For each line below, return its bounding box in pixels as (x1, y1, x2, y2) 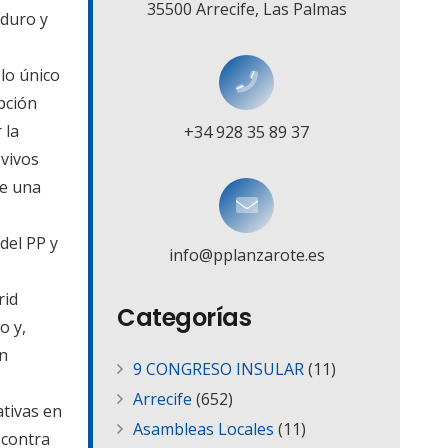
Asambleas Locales (133, 418, 274, 441)
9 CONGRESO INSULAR (133, 358, 304, 381)
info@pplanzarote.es (168, 244, 325, 267)
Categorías (117, 301, 252, 335)
